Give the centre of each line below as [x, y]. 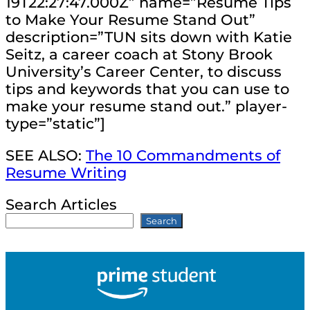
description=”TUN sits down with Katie [149, 37]
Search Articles [61, 204]
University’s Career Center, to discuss [144, 71]
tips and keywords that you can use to [147, 89]
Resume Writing [66, 172]
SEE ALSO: [46, 155]
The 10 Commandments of [183, 155]
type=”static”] [55, 123]
